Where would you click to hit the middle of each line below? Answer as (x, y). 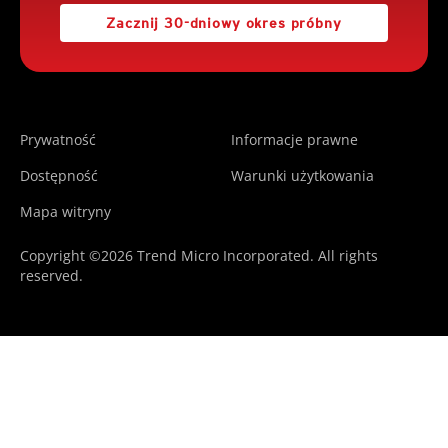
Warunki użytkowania (302, 175)
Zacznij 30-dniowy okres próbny (224, 22)
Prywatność (58, 139)
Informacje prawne (294, 139)
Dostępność (59, 175)
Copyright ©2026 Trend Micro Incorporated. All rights (199, 255)
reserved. (51, 275)
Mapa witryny (65, 211)
